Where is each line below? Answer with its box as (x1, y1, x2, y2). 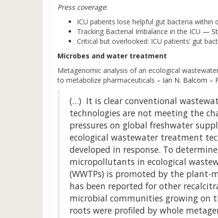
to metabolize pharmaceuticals (57, 75, 155, 85)
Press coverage (57, 2, 106, 12)
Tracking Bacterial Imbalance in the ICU (77, 27, 200, 36)
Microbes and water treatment (57, 51, 167, 60)
